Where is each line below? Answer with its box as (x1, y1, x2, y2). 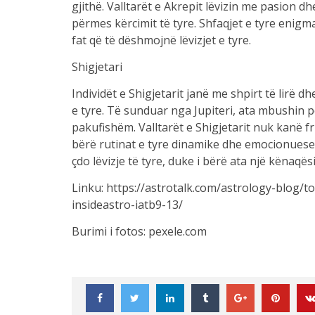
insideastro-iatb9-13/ (71, 197, 183, 212)
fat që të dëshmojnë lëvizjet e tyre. (71, 32, 251, 48)
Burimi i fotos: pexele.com (71, 224, 207, 239)
